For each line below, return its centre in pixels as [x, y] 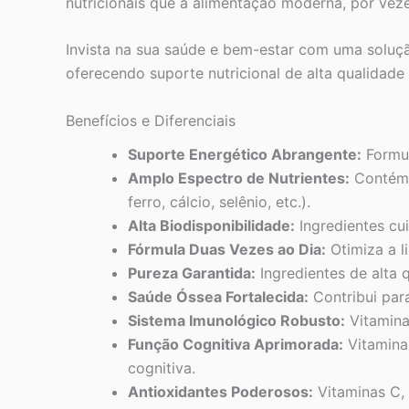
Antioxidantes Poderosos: [220, 392]
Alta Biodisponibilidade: [211, 226]
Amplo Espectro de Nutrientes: [239, 178]
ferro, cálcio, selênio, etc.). [219, 202]
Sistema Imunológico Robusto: [236, 321]
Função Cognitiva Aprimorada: [236, 345]
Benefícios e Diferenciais [151, 120]
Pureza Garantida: [192, 273]
